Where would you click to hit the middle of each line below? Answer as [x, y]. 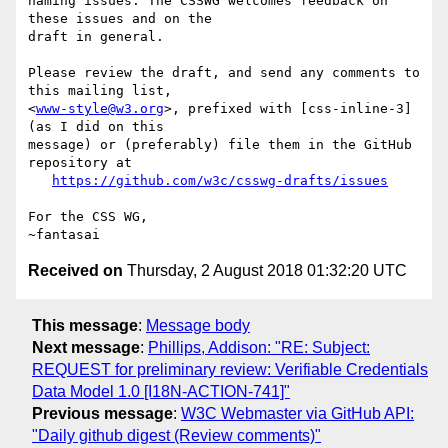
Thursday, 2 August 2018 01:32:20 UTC [265, 271]
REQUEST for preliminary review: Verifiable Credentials [230, 369]
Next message [86, 347]
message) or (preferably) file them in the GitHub [220, 145]
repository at [80, 163]
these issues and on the [120, 19]
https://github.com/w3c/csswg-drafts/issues [220, 181]
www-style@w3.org [100, 109]
